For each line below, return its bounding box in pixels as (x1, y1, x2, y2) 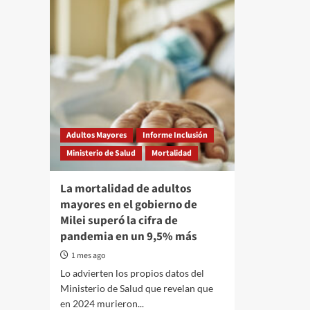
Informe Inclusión (143, 129, 208, 141)
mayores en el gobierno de (60, 197, 197, 213)
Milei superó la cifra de (60, 212, 178, 229)
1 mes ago (71, 250, 106, 262)
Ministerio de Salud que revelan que (60, 282, 213, 294)
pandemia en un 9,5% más (60, 228, 197, 245)
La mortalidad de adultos (60, 181, 192, 197)
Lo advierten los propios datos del (60, 267, 204, 279)
